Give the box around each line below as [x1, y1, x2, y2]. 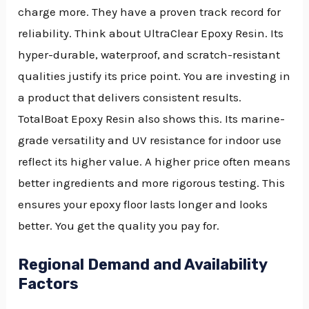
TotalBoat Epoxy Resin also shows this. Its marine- [18, 111, 286, 126]
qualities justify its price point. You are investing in [18, 68, 291, 83]
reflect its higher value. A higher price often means [18, 154, 291, 168]
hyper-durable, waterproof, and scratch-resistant [18, 47, 281, 61]
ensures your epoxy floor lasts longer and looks [18, 197, 268, 211]
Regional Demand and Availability [18, 255, 268, 274]
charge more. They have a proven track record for [18, 4, 281, 19]
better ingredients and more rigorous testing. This [18, 175, 286, 190]
